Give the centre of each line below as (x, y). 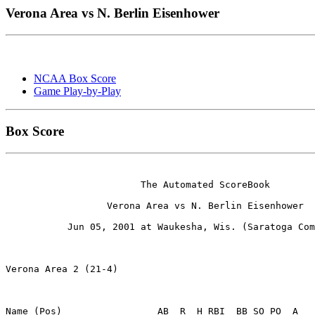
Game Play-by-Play (77, 91)
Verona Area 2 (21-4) (62, 269)
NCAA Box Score (75, 79)
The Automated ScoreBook (138, 185)
